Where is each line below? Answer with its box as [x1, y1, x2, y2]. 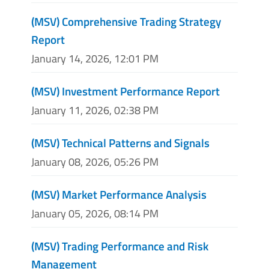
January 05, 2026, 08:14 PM [31, 205, 159, 222]
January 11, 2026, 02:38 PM [31, 102, 159, 118]
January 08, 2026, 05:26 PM [31, 154, 159, 171]
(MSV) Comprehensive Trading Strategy [31, 12, 221, 30]
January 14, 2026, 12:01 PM [31, 50, 159, 67]
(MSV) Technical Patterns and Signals [31, 134, 210, 151]
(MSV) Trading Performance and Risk [31, 237, 208, 255]
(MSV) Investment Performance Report [31, 82, 220, 100]
